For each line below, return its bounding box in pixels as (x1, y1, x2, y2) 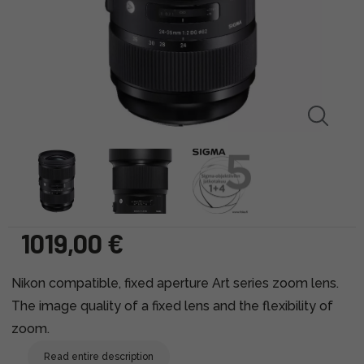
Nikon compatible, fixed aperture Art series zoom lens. (11, 275, 339, 291)
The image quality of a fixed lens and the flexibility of (11, 297, 333, 314)
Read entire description (44, 350, 154, 362)
